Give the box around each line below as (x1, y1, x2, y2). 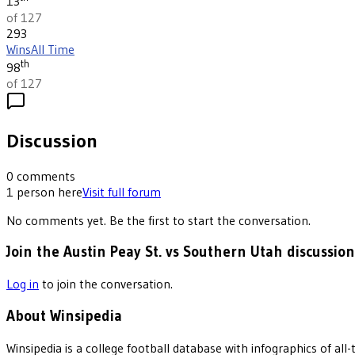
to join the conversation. (42, 276, 173, 292)
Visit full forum (82, 183, 161, 200)
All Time (31, 40, 74, 57)
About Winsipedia (6, 306, 122, 325)
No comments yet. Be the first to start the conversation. (6, 212, 311, 228)
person (17, 183, 55, 200)
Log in (6, 276, 39, 292)
